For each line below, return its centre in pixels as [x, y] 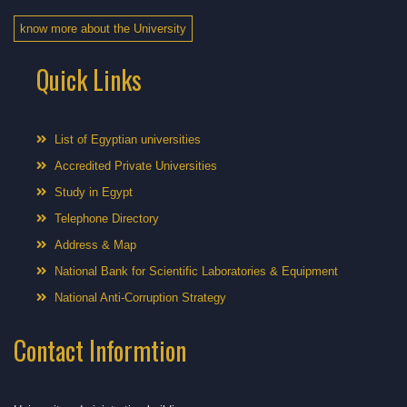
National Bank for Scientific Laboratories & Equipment [196, 271]
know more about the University [103, 28]
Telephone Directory [107, 218]
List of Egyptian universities [128, 139]
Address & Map [95, 244]
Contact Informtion [100, 350]
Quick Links [89, 79]
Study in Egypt [94, 192]
